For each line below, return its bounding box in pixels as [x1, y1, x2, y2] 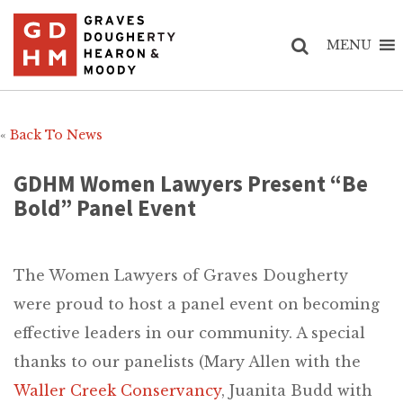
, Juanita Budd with [221, 381, 372, 399]
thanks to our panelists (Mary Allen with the [13, 353, 361, 371]
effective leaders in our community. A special [13, 324, 365, 342]
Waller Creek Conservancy [13, 381, 221, 399]
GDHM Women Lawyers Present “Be [13, 169, 368, 198]
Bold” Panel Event [13, 193, 196, 222]
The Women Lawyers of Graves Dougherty [13, 266, 348, 284]
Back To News [10, 127, 103, 143]
